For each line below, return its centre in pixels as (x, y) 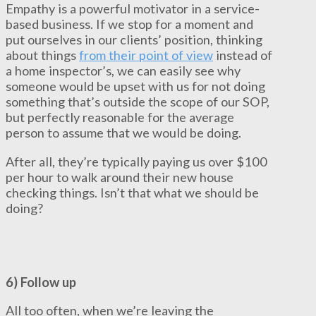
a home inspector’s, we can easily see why (123, 71)
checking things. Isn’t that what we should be (132, 192)
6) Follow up (41, 282)
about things (42, 55)
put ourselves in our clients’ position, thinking (134, 40)
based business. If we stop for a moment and (129, 24)
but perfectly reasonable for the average (120, 117)
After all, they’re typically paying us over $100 (136, 161)
